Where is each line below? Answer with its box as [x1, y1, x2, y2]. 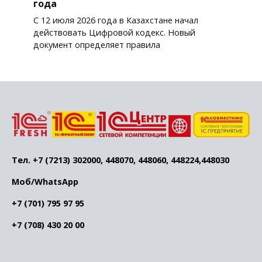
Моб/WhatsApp [12, 176, 78, 188]
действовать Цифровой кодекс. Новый [33, 27, 195, 39]
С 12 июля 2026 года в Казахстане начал [33, 15, 198, 26]
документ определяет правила [33, 39, 160, 51]
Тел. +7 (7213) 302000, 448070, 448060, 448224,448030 [12, 154, 229, 166]
